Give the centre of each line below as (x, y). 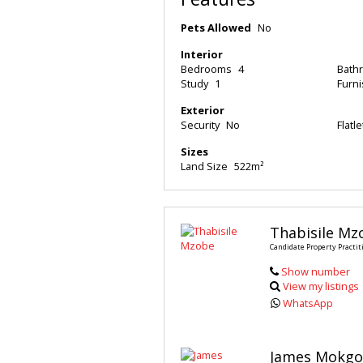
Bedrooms (206, 69)
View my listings (321, 286)
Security (200, 125)
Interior (202, 55)
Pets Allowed (216, 28)
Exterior (203, 111)
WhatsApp (308, 303)
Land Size (204, 167)
